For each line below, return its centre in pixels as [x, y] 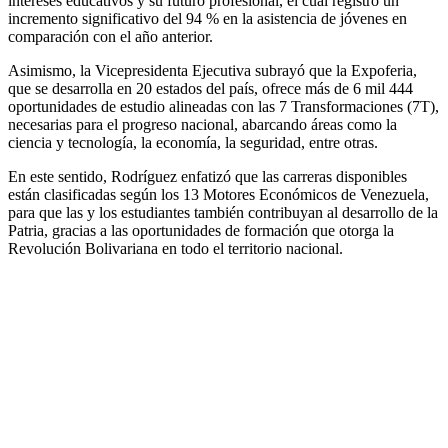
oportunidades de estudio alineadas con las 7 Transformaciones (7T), [223, 106]
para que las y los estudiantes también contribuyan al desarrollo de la [223, 212]
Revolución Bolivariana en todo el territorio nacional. [175, 248]
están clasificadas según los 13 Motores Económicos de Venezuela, [218, 194]
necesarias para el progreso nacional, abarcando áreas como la [202, 124]
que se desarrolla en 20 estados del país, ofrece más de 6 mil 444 [210, 88]
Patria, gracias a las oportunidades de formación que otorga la [201, 230]
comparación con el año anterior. [110, 36]
